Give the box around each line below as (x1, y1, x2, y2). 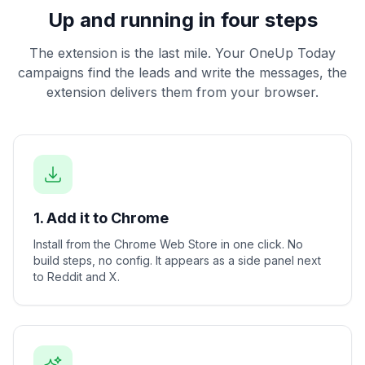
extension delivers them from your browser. (46, 84, 319, 100)
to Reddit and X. (33, 270, 120, 284)
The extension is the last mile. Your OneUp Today (29, 45, 336, 61)
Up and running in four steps (47, 8, 318, 32)
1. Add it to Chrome (33, 209, 169, 226)
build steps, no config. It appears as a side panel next (33, 253, 321, 267)
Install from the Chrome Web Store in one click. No (33, 237, 303, 251)
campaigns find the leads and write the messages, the (18, 64, 347, 81)
